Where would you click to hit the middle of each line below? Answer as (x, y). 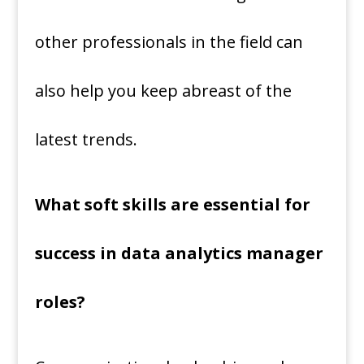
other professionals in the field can (169, 42)
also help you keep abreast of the (163, 91)
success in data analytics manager (179, 253)
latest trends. (86, 140)
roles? (62, 302)
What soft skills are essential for (172, 205)
